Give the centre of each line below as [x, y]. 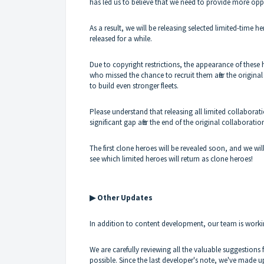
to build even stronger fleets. [134, 85]
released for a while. [121, 38]
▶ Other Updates [121, 197]
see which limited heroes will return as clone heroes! [171, 159]
